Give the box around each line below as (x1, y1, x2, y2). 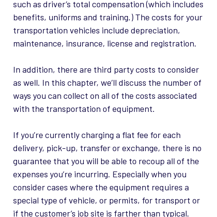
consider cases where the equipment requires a (13, 182, 189, 193)
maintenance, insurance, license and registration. (13, 38, 197, 49)
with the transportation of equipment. (13, 103, 155, 114)
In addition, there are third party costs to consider (13, 64, 199, 75)
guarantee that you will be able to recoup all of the (13, 155, 199, 167)
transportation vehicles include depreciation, (13, 25, 180, 36)
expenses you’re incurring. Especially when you (13, 169, 186, 180)
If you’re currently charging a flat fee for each (13, 129, 181, 140)
